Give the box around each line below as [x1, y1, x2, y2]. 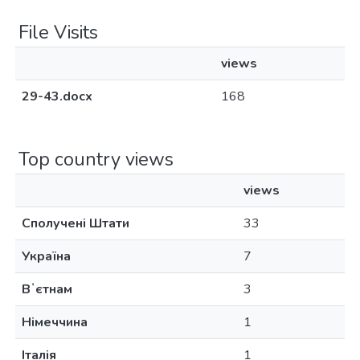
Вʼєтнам [22, 280, 72, 298]
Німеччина [22, 313, 88, 331]
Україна [22, 247, 71, 265]
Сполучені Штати [22, 215, 129, 232]
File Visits [18, 19, 98, 45]
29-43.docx [22, 88, 92, 105]
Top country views [18, 146, 174, 172]
